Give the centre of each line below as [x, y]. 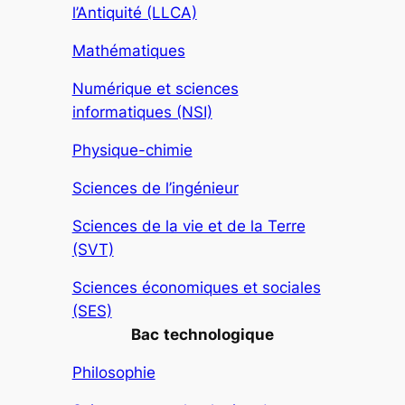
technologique [219, 335]
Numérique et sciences [155, 89]
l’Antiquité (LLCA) [134, 13]
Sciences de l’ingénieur [155, 188]
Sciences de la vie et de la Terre [188, 226]
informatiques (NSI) [142, 113]
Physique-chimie [132, 151]
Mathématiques [128, 51]
